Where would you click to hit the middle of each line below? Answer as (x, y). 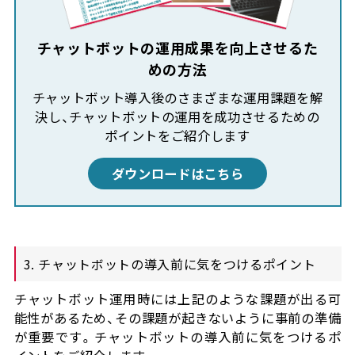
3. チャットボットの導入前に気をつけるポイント (170, 264)
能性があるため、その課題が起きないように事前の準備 (177, 318)
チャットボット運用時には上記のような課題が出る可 (177, 299)
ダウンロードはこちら (177, 174)
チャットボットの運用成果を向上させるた (177, 48)
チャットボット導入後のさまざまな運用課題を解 (177, 97)
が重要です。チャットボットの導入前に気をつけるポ (177, 337)
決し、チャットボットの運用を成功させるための (177, 116)
